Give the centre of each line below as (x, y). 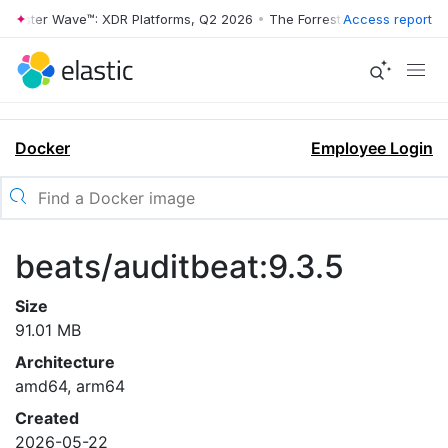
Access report (387, 18)
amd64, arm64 (70, 386)
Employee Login (372, 148)
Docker (42, 148)
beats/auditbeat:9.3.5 (179, 266)
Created (47, 418)
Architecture (65, 362)
